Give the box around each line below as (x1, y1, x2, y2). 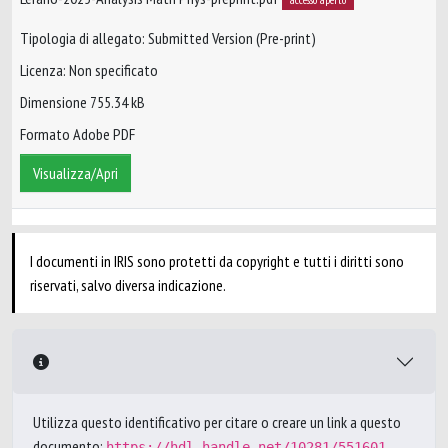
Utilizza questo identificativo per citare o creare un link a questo (33, 412, 401, 432)
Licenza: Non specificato (20, 60, 158, 81)
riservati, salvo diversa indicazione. (30, 275, 226, 295)
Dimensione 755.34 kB (20, 92, 145, 113)
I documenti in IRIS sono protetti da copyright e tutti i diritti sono (30, 251, 404, 271)
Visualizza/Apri (33, 163, 118, 184)
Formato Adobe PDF (20, 124, 135, 145)
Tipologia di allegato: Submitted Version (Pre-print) (20, 28, 316, 49)
